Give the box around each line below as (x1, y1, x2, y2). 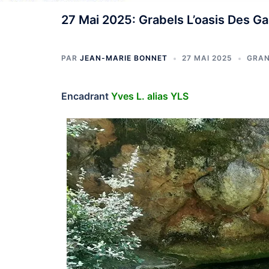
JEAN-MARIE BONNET (80, 53, 168, 62)
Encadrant (61, 90, 111, 102)
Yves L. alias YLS (111, 90, 189, 102)
